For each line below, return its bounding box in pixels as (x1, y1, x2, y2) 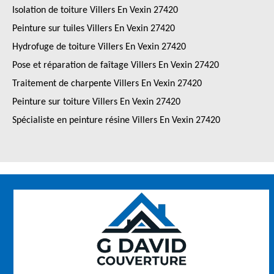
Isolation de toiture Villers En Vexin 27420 (12, 6, 178, 15)
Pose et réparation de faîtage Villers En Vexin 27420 (12, 61, 219, 70)
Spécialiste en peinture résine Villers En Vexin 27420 (12, 116, 220, 125)
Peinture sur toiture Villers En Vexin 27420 (12, 97, 180, 107)
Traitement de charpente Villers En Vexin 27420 (12, 79, 202, 89)
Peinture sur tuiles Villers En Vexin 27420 (12, 24, 175, 34)
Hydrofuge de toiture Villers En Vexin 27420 (12, 42, 186, 52)
